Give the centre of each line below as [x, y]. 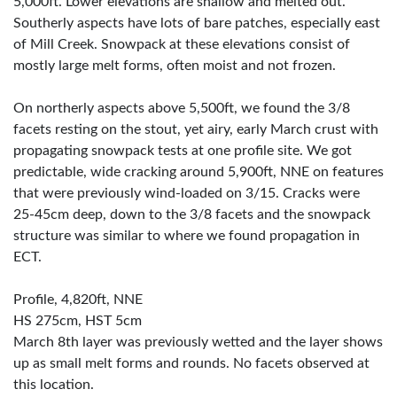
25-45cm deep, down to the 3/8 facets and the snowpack [192, 214]
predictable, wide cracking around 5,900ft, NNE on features [198, 171]
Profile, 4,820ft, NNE [78, 299]
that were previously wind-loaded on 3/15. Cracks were [187, 193]
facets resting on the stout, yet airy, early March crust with [196, 129]
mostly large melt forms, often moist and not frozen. [175, 65]
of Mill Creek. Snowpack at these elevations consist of [182, 44]
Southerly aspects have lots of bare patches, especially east [197, 23]
